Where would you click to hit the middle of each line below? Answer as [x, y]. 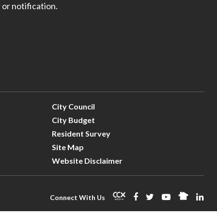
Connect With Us [77, 197]
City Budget [73, 120]
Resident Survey [81, 133]
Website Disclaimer [87, 160]
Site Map [68, 147]
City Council [73, 106]
